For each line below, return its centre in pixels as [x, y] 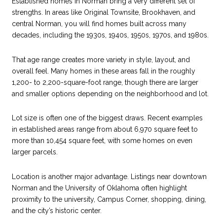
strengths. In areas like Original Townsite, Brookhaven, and [104, 13]
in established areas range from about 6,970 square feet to [105, 129]
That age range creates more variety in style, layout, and [101, 59]
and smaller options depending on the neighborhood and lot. [110, 93]
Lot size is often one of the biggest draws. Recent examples [107, 118]
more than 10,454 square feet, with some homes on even [102, 141]
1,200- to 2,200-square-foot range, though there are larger [105, 82]
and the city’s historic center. [57, 211]
